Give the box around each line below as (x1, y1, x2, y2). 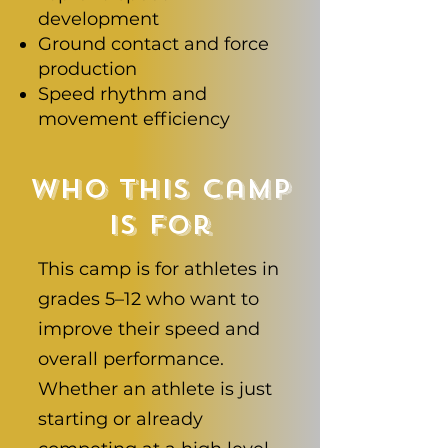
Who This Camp (29, 172, 291, 207)
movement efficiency (38, 108, 230, 130)
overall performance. (38, 348, 224, 370)
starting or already (38, 408, 203, 430)
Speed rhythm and (38, 83, 207, 105)
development (38, 8, 159, 30)
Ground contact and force (38, 33, 269, 55)
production (38, 58, 137, 80)
